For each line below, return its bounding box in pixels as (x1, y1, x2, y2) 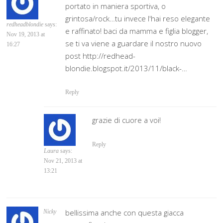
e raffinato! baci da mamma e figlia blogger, (65, 25, 209, 36)
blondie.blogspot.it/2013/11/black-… (65, 63, 188, 73)
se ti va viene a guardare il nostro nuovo (65, 38, 202, 48)
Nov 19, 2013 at (6, 30, 45, 38)
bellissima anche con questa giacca (65, 207, 184, 218)
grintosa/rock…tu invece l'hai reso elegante (65, 13, 211, 23)
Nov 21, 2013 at (44, 157, 83, 165)
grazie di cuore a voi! (92, 115, 161, 125)
